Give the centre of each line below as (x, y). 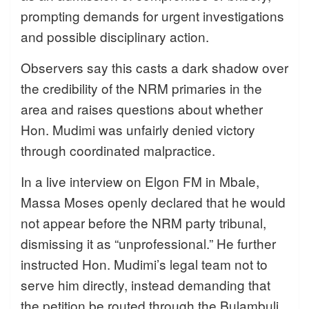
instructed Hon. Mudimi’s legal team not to (144, 264)
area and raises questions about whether (142, 109)
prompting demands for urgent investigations (152, 16)
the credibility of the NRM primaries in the (141, 88)
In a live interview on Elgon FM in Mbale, (140, 181)
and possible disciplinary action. (115, 37)
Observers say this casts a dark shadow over (154, 68)
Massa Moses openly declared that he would (153, 202)
